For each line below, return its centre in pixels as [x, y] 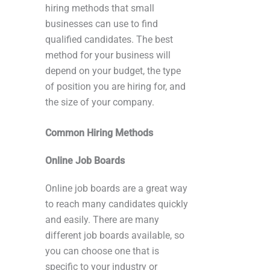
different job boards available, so [115, 235]
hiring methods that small [100, 8]
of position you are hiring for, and [115, 86]
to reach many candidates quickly [117, 204]
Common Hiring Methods [99, 133]
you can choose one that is [102, 251]
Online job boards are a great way [116, 188]
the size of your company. [100, 102]
